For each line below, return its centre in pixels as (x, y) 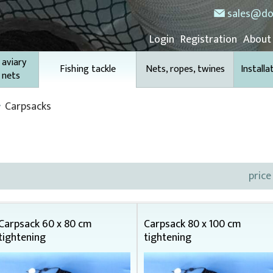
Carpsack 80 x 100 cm (192, 224)
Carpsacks (28, 107)
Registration (209, 40)
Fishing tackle (87, 69)
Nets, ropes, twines (185, 69)
